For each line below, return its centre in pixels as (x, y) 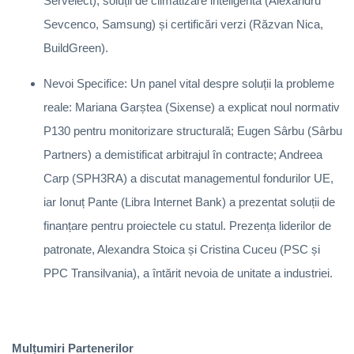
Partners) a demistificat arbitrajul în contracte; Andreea (183, 154)
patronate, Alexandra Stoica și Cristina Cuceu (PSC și (182, 249)
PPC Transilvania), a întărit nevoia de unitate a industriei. (188, 273)
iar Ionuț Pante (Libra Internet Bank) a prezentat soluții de (189, 201)
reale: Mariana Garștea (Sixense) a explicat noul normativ (192, 107)
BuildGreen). (76, 47)
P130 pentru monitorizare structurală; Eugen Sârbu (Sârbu (193, 130)
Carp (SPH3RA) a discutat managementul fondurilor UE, (188, 178)
